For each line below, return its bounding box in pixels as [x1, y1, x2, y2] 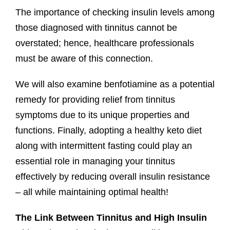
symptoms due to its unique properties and [15, 109, 189, 120]
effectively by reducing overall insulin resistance [15, 171, 210, 182]
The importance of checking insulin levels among [15, 7, 215, 17]
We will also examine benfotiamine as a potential [15, 79, 215, 89]
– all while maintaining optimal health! [15, 186, 168, 197]
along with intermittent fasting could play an [15, 140, 192, 151]
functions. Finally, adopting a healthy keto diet [15, 125, 202, 136]
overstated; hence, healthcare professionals [15, 37, 194, 48]
